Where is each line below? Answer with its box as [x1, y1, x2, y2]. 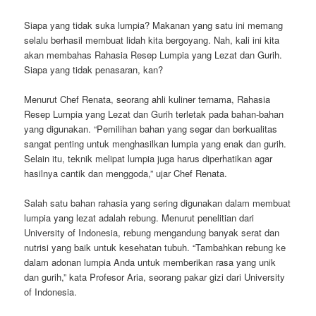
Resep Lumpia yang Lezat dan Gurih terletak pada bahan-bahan [24, 107, 284, 121]
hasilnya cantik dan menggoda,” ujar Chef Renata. [24, 166, 228, 180]
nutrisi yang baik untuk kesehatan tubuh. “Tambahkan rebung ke [24, 241, 286, 255]
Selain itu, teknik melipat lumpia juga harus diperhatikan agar [24, 151, 273, 165]
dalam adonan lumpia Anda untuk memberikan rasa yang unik [24, 255, 276, 269]
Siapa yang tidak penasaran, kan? [24, 62, 164, 76]
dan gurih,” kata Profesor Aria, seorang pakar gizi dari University [24, 270, 286, 284]
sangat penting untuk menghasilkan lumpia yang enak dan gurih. [24, 136, 287, 150]
